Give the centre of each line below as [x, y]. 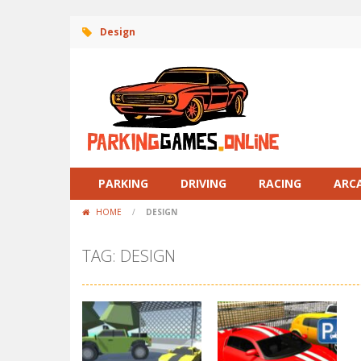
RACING [280, 183]
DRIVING [203, 183]
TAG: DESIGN [129, 256]
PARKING [123, 183]
